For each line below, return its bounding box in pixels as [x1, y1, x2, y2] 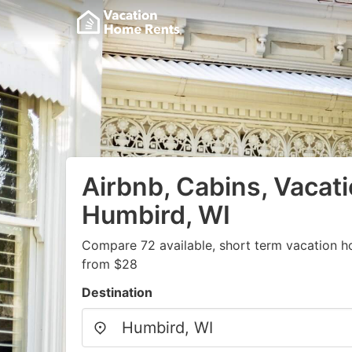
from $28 [82, 256, 137, 272]
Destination [82, 284, 152, 300]
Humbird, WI [82, 200, 230, 230]
